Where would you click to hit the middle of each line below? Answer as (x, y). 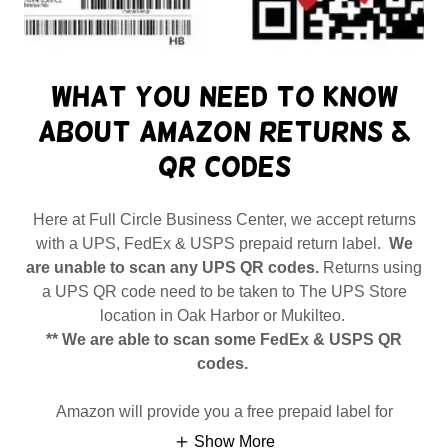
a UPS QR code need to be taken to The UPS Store (224, 291)
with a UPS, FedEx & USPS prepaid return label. (212, 243)
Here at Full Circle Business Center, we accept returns (224, 219)
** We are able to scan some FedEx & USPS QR (224, 339)
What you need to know (224, 96)
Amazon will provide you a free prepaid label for (224, 411)
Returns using (370, 267)
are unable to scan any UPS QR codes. (172, 267)
